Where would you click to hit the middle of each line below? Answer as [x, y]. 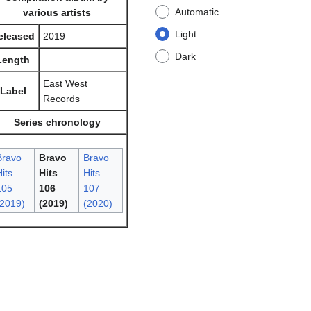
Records [61, 99]
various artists [57, 13]
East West [65, 84]
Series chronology [57, 123]
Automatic [197, 12]
